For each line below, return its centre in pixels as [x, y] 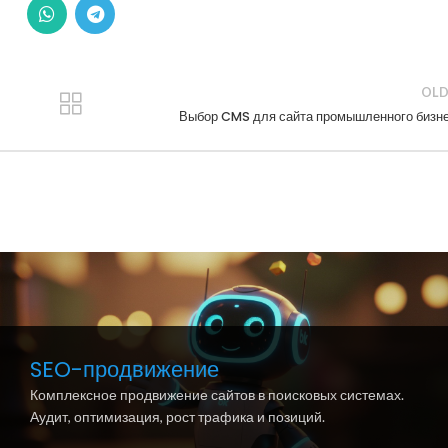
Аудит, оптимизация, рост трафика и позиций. [177, 417]
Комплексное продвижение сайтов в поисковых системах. [216, 395]
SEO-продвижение [124, 370]
